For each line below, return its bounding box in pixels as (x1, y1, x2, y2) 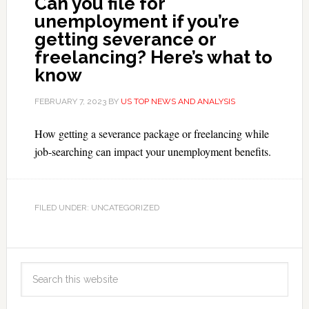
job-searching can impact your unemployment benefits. (34, 144, 271, 159)
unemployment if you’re (34, 11, 239, 32)
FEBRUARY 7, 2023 (34, 97, 106, 106)
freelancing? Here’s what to (34, 47, 272, 68)
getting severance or (34, 29, 216, 50)
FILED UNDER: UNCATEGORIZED (34, 203, 159, 212)
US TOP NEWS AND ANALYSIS (120, 97, 235, 106)
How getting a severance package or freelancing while (34, 126, 269, 141)
